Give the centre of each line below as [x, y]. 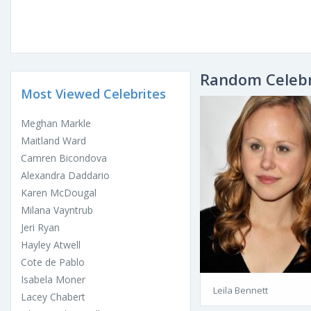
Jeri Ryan [40, 228]
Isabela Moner [53, 280]
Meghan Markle [56, 124]
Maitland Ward [53, 141]
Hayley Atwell [51, 245]
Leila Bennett [241, 291]
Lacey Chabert [53, 297]
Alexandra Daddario [65, 176]
